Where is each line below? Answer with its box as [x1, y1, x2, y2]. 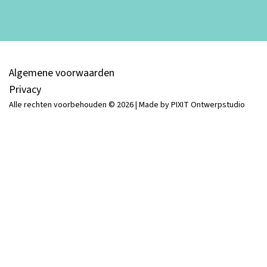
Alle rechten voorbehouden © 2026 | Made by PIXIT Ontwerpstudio [9, 98, 245, 111]
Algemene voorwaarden [9, 65, 114, 80]
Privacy [9, 82, 41, 97]
